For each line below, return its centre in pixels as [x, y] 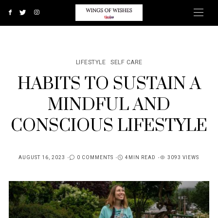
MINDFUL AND [109, 105]
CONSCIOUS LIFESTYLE [109, 126]
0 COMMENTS [95, 158]
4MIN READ [140, 158]
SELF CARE [127, 62]
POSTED [28, 162]
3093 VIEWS [183, 158]
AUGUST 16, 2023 [42, 158]
